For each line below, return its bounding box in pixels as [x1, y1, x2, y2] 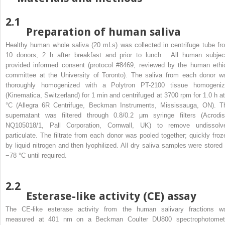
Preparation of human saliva [26, 25, 181, 38]
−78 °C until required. [6, 151, 67, 159]
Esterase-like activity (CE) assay [26, 189, 196, 202]
